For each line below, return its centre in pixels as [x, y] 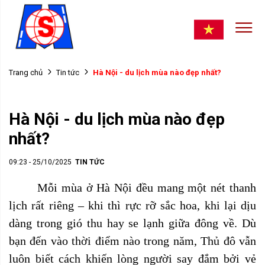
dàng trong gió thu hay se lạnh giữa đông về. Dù [132, 223]
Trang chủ [26, 72]
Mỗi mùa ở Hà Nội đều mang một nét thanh [147, 188]
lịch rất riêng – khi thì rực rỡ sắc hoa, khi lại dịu [132, 205]
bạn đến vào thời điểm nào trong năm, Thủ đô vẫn [132, 241]
